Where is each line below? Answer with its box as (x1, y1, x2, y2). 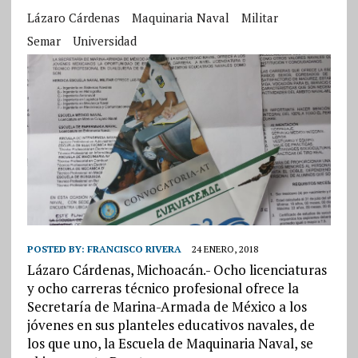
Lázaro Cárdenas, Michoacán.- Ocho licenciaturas (26, 261, 327, 280)
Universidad (72, 33, 137, 49)
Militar (241, 10, 278, 26)
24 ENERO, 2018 (191, 243, 258, 256)
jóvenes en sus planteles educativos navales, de (26, 316, 315, 335)
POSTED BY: (26, 243, 87, 256)
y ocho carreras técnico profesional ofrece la (26, 279, 299, 298)
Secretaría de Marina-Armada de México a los (26, 297, 307, 316)
